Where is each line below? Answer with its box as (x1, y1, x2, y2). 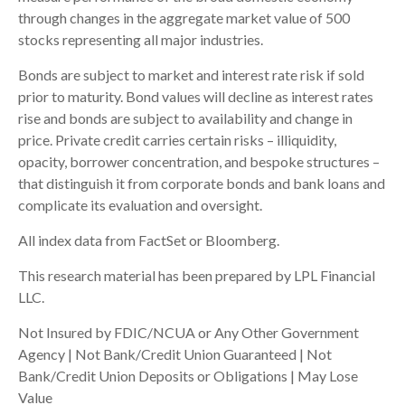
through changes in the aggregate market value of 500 (18, 8, 350, 26)
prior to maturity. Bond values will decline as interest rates (18, 87, 373, 105)
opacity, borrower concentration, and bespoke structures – (18, 152, 380, 170)
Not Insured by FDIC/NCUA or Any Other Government (18, 323, 359, 341)
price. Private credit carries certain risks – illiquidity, (18, 130, 336, 148)
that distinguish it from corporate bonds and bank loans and (18, 174, 385, 192)
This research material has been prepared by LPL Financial (18, 266, 375, 284)
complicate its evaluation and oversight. (18, 195, 262, 213)
